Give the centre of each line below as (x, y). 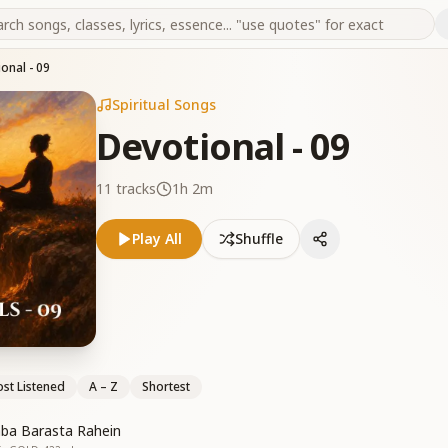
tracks (134, 188)
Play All (157, 238)
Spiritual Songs (164, 104)
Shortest (166, 386)
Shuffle (259, 238)
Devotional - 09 (223, 146)
